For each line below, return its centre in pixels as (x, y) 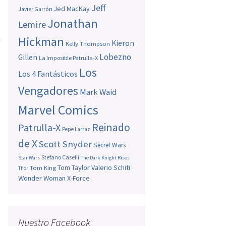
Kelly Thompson (88, 44)
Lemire (32, 25)
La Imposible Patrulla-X (69, 58)
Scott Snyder (66, 144)
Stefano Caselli (61, 157)
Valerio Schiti (111, 168)
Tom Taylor (74, 168)
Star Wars (29, 158)
